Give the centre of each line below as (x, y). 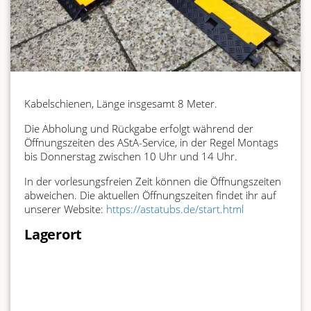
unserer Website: (65, 209)
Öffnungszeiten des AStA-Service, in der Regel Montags (151, 142)
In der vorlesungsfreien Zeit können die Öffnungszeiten (153, 181)
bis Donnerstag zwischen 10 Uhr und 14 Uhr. (131, 156)
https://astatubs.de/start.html (175, 209)
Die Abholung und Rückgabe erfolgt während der (139, 128)
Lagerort (53, 234)
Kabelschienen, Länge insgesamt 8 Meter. (121, 103)
